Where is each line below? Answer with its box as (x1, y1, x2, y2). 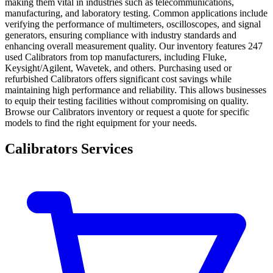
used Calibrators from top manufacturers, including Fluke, (5, 51, 227, 62)
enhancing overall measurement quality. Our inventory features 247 (5, 40, 263, 51)
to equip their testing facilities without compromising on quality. (5, 95, 249, 106)
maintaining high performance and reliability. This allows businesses (5, 84, 266, 95)
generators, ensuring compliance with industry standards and (5, 29, 236, 40)
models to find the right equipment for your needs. (5, 117, 197, 128)
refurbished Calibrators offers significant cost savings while (5, 73, 232, 84)
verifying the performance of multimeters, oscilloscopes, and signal (5, 18, 261, 29)
